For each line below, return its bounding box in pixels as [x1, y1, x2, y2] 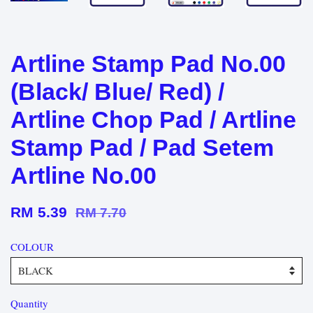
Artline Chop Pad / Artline [10, 106, 296, 133]
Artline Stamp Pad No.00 [10, 50, 286, 78]
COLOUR [10, 240, 54, 254]
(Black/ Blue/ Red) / [10, 78, 224, 105]
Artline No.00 [10, 162, 156, 189]
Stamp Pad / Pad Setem [10, 134, 274, 161]
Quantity [10, 296, 48, 311]
